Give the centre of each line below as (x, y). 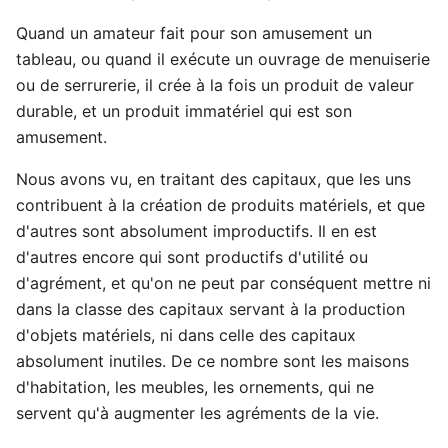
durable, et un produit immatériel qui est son (184, 110)
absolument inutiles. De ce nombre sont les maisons (212, 360)
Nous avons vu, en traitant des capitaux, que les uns (213, 178)
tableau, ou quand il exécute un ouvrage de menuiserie (223, 58)
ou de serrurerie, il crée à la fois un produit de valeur (215, 84)
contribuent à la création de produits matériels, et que (220, 204)
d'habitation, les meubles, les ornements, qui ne (195, 386)
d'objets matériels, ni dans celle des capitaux (186, 334)
